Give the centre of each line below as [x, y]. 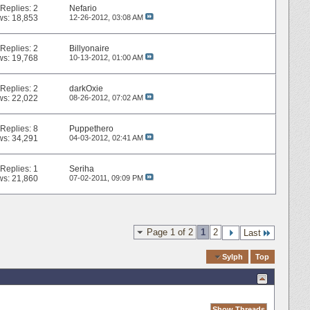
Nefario [83, 9]
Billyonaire [89, 49]
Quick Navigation [172, 256]
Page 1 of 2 [170, 232]
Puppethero [91, 129]
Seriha [81, 169]
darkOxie [86, 89]
